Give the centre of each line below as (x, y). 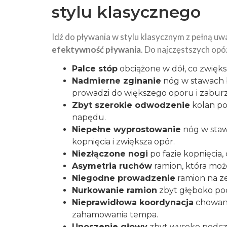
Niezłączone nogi (110, 154)
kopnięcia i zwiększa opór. (123, 142)
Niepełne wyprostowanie (126, 129)
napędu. (89, 117)
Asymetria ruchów (112, 166)
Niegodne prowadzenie (124, 178)
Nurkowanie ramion (115, 190)
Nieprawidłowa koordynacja (133, 202)
